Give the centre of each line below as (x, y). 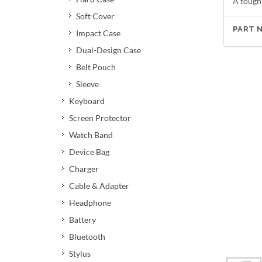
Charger (84, 169)
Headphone (90, 203)
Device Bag (89, 152)
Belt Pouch (96, 67)
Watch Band (91, 135)
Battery (82, 220)
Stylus (80, 254)
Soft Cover (95, 16)
